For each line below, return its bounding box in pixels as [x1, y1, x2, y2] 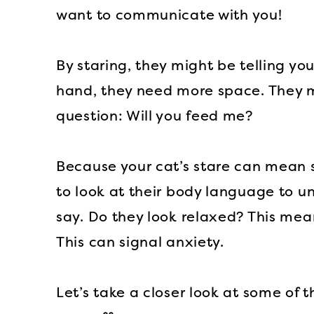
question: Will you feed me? [56, 107, 253, 125]
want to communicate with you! [56, 6, 282, 24]
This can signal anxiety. [56, 233, 224, 251]
